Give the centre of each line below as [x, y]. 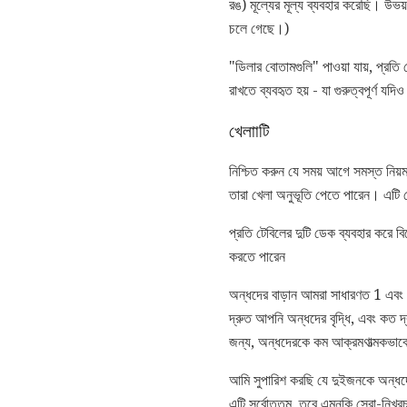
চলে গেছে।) [259, 28]
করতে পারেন [257, 257]
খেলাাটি [249, 131]
